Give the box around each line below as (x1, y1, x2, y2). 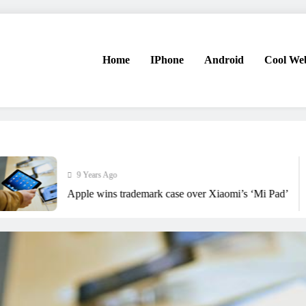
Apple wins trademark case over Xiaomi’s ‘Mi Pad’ (42, 187, 264, 199)
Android (204, 54, 244, 66)
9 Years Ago (52, 169, 93, 180)
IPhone (150, 54, 184, 66)
